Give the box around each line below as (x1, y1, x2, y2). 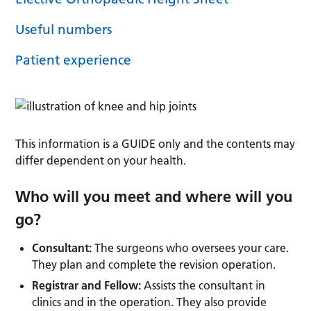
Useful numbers (15, 21, 112, 37)
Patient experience (15, 51, 132, 68)
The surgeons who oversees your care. (92, 240, 289, 255)
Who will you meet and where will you (15, 186, 293, 206)
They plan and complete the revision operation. (32, 257, 276, 271)
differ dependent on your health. (15, 153, 187, 167)
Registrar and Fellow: (32, 278, 144, 292)
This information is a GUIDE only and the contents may (15, 136, 296, 151)
